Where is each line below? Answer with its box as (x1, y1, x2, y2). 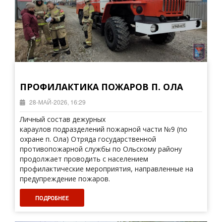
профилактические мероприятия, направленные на (20, 164, 193, 173)
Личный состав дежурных (20, 114, 106, 124)
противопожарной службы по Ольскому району (20, 144, 182, 154)
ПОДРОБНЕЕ (35, 194, 69, 201)
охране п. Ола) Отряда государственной (20, 134, 156, 144)
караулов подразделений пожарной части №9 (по (20, 124, 187, 134)
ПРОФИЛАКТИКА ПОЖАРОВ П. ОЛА (20, 81, 183, 93)
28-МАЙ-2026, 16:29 (28, 98, 86, 106)
